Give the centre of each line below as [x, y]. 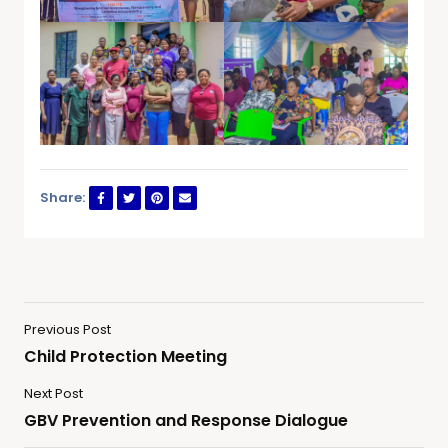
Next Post [53, 394]
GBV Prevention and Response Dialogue [186, 421]
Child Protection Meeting [125, 357]
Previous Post [67, 330]
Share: [62, 198]
